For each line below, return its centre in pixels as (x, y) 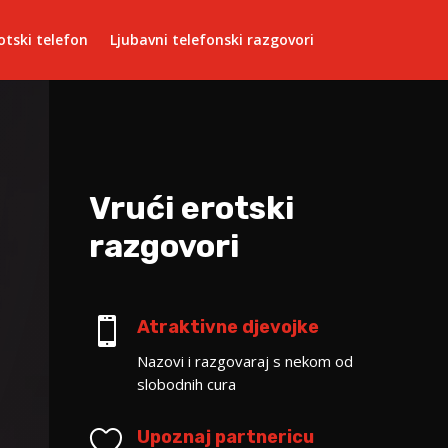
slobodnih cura (186, 383)
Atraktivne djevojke (227, 326)
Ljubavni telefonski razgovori (211, 39)
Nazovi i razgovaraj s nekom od (244, 360)
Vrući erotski (192, 208)
